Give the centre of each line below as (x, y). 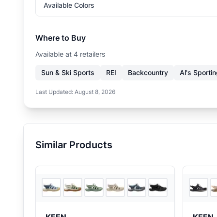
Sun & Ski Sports (68, 72)
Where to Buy (61, 38)
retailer (90, 54)
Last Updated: (55, 92)
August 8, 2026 (95, 92)
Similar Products (74, 145)
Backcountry (148, 72)
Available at (54, 54)
